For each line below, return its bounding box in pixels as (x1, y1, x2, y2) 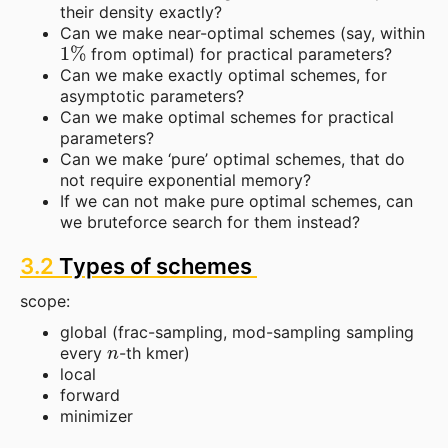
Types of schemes (54, 252, 257, 279)
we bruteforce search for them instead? (60, 211, 360, 232)
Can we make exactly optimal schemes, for (60, 64, 387, 85)
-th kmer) (118, 342, 190, 363)
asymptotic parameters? (60, 85, 244, 106)
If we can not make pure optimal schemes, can (60, 190, 413, 211)
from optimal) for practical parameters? (86, 43, 393, 64)
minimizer (60, 405, 133, 426)
